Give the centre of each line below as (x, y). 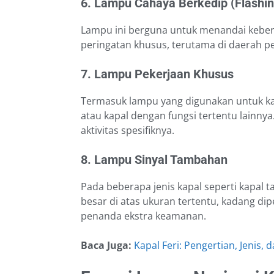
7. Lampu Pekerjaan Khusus (157, 74)
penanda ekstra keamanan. (143, 216)
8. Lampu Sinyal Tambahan (154, 160)
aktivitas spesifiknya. (128, 131)
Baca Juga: (107, 246)
